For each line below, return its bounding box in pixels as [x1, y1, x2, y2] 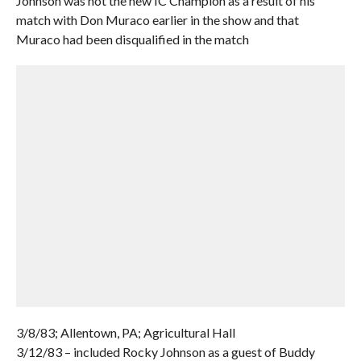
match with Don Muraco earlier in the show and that [15, 12, 299, 27]
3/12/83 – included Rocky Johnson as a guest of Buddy [15, 344, 315, 359]
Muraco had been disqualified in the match [15, 31, 249, 47]
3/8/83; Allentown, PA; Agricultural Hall [15, 325, 235, 340]
